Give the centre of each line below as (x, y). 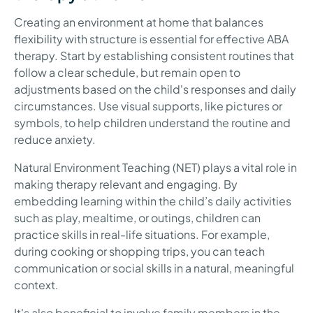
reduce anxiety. (55, 139)
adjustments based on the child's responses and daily (155, 89)
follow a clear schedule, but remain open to (127, 72)
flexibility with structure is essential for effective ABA (151, 38)
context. (36, 284)
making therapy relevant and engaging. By (126, 184)
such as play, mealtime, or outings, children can (137, 217)
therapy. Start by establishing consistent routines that (154, 55)
